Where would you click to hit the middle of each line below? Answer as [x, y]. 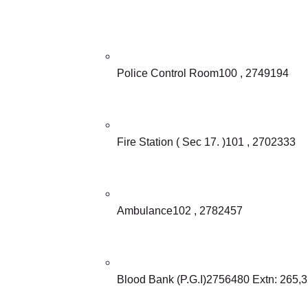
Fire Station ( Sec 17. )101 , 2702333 [206, 142]
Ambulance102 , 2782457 [180, 210]
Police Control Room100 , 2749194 [203, 73]
